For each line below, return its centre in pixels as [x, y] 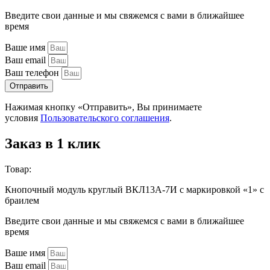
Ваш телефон [33, 73]
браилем [22, 200]
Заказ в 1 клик [53, 143]
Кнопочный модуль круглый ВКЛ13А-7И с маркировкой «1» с [134, 189]
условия [23, 118]
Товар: [18, 169]
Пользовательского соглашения [105, 118]
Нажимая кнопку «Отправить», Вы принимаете [103, 107]
